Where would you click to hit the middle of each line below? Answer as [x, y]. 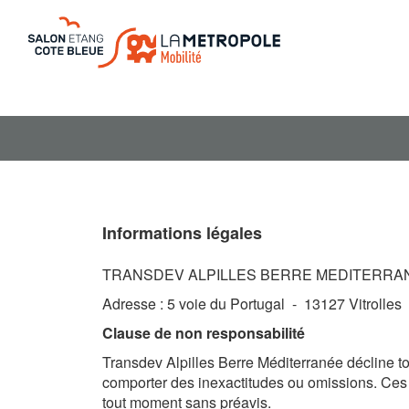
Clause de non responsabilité [204, 333]
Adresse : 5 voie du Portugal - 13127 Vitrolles [252, 304]
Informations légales [182, 233]
